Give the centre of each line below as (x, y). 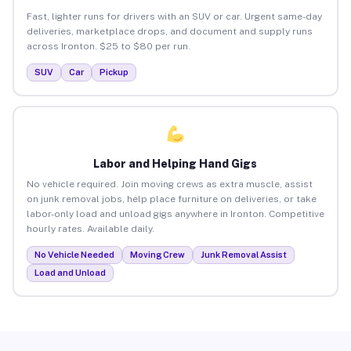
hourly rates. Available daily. (90, 228)
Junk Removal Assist (243, 254)
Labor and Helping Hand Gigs (175, 163)
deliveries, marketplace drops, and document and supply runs (169, 31)
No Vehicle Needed (74, 254)
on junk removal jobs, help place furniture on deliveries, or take (171, 199)
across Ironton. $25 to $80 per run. (108, 46)
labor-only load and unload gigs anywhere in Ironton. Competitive (175, 213)
